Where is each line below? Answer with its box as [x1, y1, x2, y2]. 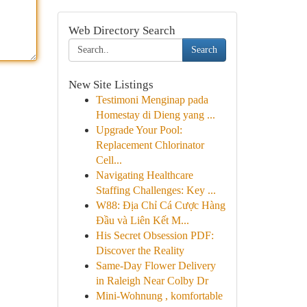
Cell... [95, 154, 122, 166]
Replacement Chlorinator [95, 139, 204, 151]
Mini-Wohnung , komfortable [95, 290, 223, 302]
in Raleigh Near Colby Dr [95, 275, 208, 286]
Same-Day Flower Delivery [95, 260, 216, 271]
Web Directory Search [68, 24, 175, 37]
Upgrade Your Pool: [95, 124, 182, 136]
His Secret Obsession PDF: [95, 230, 214, 241]
